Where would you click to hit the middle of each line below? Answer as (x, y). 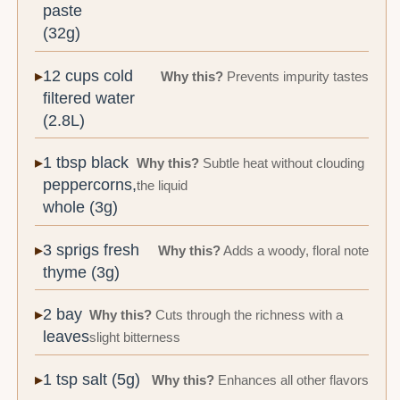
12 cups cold (88, 75)
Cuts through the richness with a (248, 315)
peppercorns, (90, 185)
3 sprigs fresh (92, 250)
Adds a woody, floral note (294, 250)
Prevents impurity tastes (296, 76)
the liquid (162, 186)
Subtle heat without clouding (282, 164)
